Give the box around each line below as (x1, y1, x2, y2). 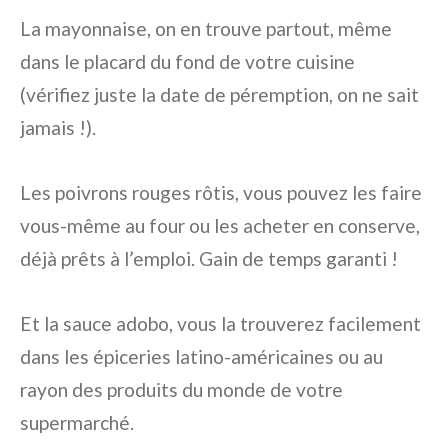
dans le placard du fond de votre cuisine (20, 49, 355, 73)
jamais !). (20, 115, 96, 139)
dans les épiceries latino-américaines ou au (20, 344, 383, 368)
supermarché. (20, 410, 134, 434)
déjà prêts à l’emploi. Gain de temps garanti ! (20, 246, 398, 270)
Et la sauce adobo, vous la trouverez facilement (20, 311, 421, 335)
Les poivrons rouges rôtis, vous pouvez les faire (20, 180, 422, 204)
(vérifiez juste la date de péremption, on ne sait (20, 82, 419, 106)
